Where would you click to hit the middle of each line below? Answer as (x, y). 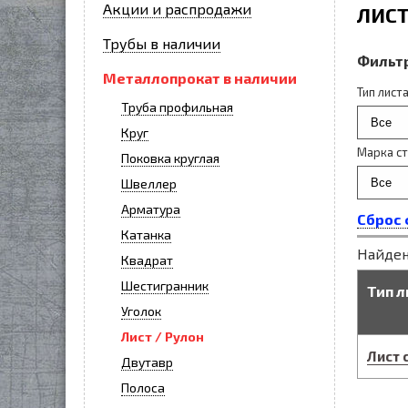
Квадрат (147, 260)
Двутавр (147, 362)
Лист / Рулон (163, 337)
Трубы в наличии (162, 43)
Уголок (141, 311)
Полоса (143, 388)
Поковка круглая (170, 158)
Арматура (151, 209)
